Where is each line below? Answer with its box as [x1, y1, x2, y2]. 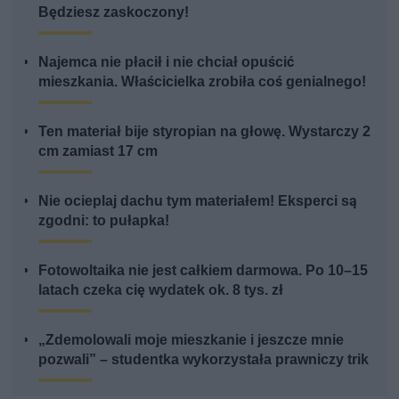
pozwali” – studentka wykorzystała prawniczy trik [38, 351, 370, 369]
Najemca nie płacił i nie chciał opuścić [38, 53, 295, 71]
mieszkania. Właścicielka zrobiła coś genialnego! [38, 73, 367, 91]
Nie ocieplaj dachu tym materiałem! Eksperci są [38, 192, 358, 210]
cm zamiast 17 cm [38, 142, 159, 160]
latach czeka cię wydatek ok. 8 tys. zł [38, 281, 284, 299]
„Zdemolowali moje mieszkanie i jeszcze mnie [38, 331, 345, 349]
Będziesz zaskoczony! [38, 4, 190, 21]
